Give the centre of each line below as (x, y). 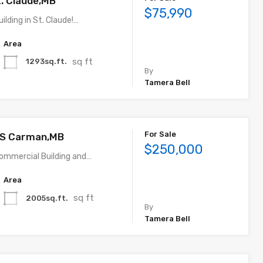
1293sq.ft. (47, 62)
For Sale (161, 134)
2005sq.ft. (47, 198)
